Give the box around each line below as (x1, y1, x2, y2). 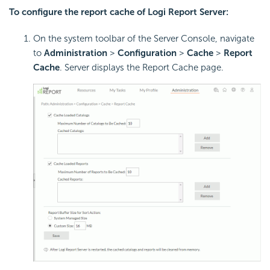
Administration (44, 48, 107, 59)
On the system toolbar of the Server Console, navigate (33, 33, 254, 45)
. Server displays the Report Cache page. (60, 62, 224, 74)
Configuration (118, 48, 177, 59)
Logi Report (148, 7, 197, 18)
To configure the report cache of (9, 7, 148, 18)
